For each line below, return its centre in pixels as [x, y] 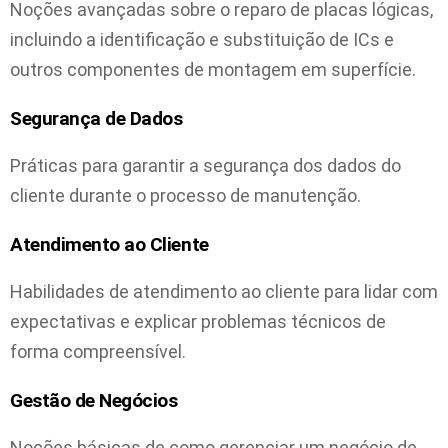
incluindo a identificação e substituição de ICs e [202, 40]
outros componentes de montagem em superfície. [213, 70]
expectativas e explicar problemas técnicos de [198, 322]
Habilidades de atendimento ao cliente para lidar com [224, 292]
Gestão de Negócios [94, 400]
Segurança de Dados [96, 118]
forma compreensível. [98, 352]
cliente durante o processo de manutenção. [185, 196]
